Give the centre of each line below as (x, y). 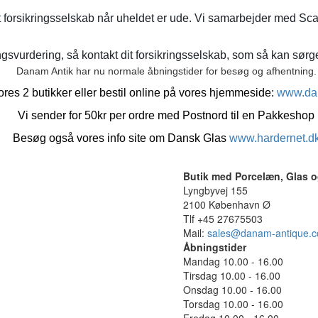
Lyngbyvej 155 (215, 190)
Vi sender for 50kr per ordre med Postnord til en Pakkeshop (166, 115)
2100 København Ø (227, 204)
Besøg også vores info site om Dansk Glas (121, 138)
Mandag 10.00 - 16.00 (233, 261)
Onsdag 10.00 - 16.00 (232, 289)
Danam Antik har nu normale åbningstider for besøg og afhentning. (166, 71)
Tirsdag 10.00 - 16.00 (232, 275)
